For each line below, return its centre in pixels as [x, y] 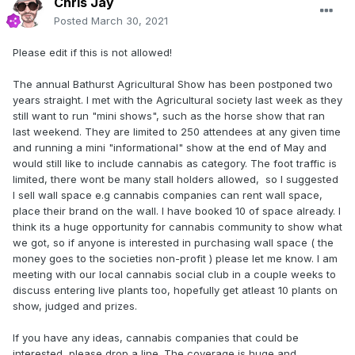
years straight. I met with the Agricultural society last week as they [177, 100]
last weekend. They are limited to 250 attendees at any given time [177, 132]
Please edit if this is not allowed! [92, 53]
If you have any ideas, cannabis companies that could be [156, 338]
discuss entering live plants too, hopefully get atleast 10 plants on [175, 290]
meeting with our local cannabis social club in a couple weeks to [174, 275]
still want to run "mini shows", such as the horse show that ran [169, 116]
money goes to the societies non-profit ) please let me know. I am [175, 259]
